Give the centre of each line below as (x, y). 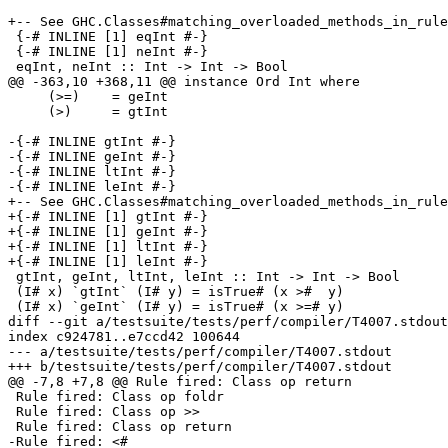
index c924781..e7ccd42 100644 (124, 337)
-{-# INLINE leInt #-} (92, 187)
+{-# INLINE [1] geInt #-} (108, 232)
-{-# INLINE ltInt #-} (92, 172)
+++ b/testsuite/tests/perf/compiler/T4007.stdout (200, 367)
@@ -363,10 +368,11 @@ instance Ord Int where (184, 82)
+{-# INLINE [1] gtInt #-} (108, 217)
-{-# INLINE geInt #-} (92, 157)
